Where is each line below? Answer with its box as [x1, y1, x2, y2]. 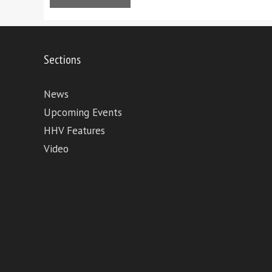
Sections [44, 52, 81, 68]
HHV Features [44, 124, 105, 138]
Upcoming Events [44, 106, 122, 120]
